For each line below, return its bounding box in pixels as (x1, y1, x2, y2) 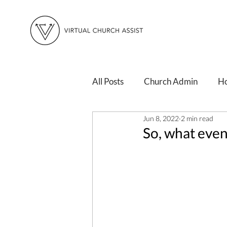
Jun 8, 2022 (143, 113, 179, 123)
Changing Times (112, 116, 172, 127)
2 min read (181, 113, 213, 123)
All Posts (92, 75, 124, 87)
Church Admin (144, 75, 198, 87)
